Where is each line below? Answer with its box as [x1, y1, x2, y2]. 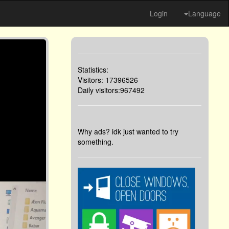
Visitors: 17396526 [78, 75, 139, 85]
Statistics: [78, 64, 109, 75]
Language [188, 8, 221, 18]
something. [78, 136, 114, 147]
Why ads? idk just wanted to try [78, 126, 179, 137]
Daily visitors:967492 [78, 85, 145, 96]
